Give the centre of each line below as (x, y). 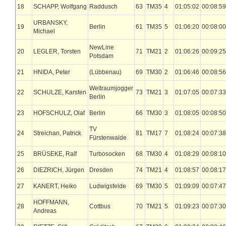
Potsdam (101, 56)
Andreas (45, 211)
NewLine (102, 47)
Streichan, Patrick (57, 133)
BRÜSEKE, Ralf (55, 154)
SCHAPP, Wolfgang (60, 7)
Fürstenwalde (108, 138)
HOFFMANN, (51, 202)
